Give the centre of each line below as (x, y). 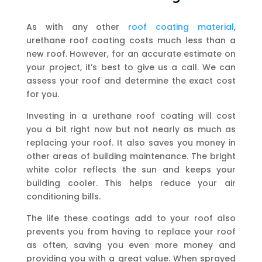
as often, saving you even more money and (131, 245)
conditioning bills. (63, 197)
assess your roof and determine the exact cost (131, 81)
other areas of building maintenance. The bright (131, 156)
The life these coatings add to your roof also (131, 218)
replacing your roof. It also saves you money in (131, 143)
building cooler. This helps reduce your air (131, 183)
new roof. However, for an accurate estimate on (131, 54)
